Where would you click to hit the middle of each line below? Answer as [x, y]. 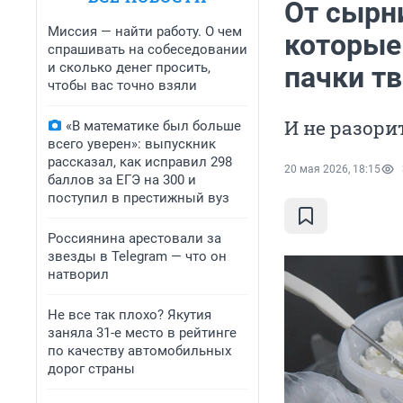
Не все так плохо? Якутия [130, 315]
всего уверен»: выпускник [132, 144]
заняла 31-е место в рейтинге [142, 333]
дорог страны [91, 369]
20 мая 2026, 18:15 [332, 170]
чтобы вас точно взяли [122, 85]
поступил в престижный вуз [139, 198]
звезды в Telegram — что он [137, 256]
